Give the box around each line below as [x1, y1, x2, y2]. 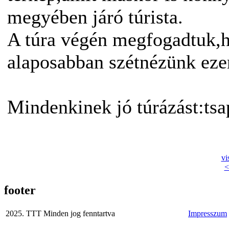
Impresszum [188, 209, 227, 218]
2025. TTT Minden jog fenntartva [6, 209, 115, 218]
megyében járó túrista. [7, 6, 183, 28]
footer [4, 183, 36, 197]
